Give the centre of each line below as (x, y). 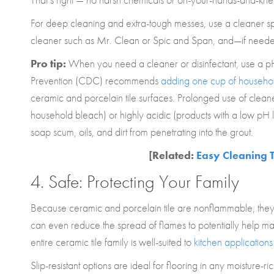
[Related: (172, 155)
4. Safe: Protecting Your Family (135, 182)
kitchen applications (233, 242)
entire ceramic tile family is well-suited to (112, 242)
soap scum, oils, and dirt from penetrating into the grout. (143, 132)
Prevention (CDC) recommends (96, 80)
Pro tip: (50, 63)
